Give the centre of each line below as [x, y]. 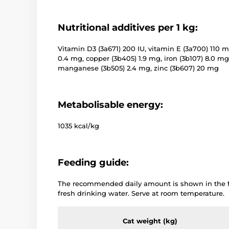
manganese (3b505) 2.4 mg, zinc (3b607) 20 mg [138, 68]
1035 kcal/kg [78, 125]
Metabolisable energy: [110, 105]
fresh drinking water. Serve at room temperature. [141, 193]
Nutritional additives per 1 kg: [128, 27]
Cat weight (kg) [150, 221]
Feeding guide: [93, 162]
